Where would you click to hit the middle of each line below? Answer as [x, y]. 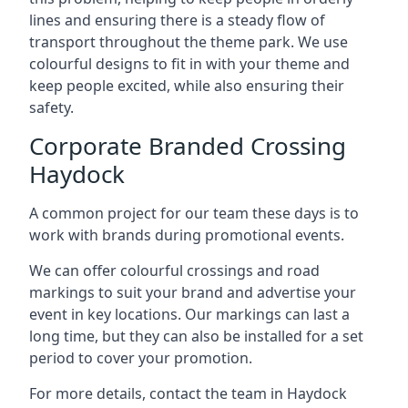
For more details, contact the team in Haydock [188, 393]
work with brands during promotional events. [187, 235]
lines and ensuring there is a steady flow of [177, 20]
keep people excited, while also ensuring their [187, 86]
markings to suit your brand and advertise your [193, 292]
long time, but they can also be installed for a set [196, 336]
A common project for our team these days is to [194, 213]
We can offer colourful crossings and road [174, 270]
